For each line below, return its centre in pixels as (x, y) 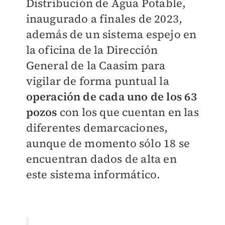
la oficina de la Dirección (92, 50)
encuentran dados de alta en (101, 159)
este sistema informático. (93, 175)
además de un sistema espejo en (111, 34)
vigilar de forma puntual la (97, 81)
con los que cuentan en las (128, 112)
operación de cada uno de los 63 (111, 97)
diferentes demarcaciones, (97, 128)
